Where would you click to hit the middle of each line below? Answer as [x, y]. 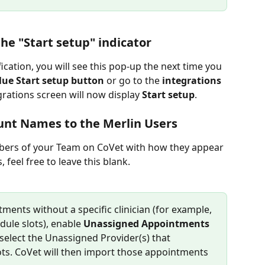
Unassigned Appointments [146, 224]
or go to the [133, 81]
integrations [192, 81]
